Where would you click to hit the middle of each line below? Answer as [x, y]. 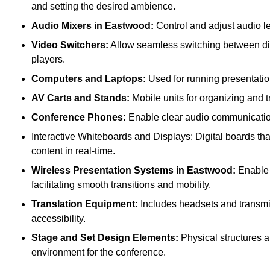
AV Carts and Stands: [80, 98]
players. [48, 60]
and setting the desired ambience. [103, 7]
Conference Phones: [79, 118]
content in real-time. [73, 151]
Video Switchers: [70, 45]
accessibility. [58, 219]
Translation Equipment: [85, 204]
